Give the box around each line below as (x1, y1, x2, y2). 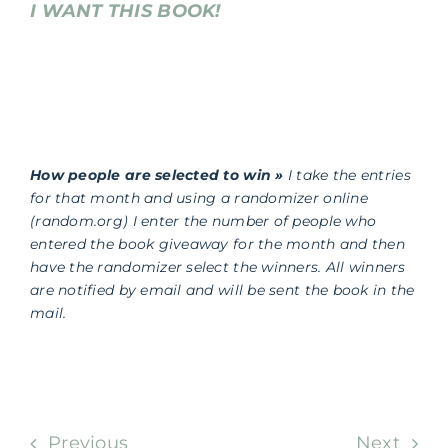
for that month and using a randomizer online (30, 189, 368, 206)
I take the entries (283, 166, 411, 183)
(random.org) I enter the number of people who (30, 212, 377, 229)
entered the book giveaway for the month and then (30, 235, 405, 252)
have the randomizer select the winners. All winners (30, 258, 406, 275)
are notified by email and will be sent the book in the (30, 281, 415, 298)
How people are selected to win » (30, 166, 284, 183)
